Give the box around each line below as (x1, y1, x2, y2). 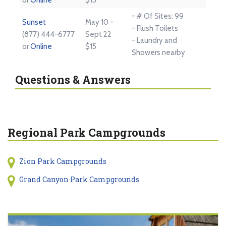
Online (30, 41, 52, 51)
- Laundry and (132, 35, 177, 45)
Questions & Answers (15, 72, 131, 87)
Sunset (22, 17, 46, 27)
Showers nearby (132, 47, 185, 57)
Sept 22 (85, 29, 111, 39)
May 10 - (85, 17, 114, 27)
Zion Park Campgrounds (19, 156, 106, 166)
